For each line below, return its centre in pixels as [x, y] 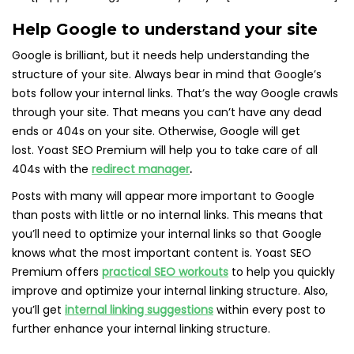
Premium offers [57, 272]
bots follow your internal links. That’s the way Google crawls [175, 93]
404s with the [52, 169]
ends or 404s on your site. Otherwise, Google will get [156, 131]
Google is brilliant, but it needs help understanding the [161, 55]
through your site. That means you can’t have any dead [167, 112]
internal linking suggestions [139, 310]
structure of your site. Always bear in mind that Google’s [167, 74]
